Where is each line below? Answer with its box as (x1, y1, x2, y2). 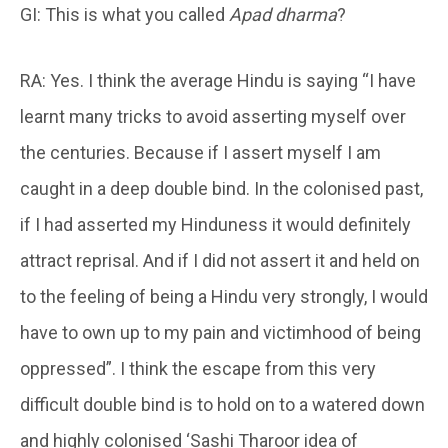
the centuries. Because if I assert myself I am (20, 141, 381, 163)
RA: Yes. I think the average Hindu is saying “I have (20, 69, 416, 91)
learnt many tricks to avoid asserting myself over (20, 105, 406, 127)
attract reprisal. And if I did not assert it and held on (20, 249, 420, 271)
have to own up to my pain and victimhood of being (20, 321, 421, 343)
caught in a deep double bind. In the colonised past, (20, 177, 423, 199)
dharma (275, 3, 337, 25)
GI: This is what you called (20, 3, 225, 25)
